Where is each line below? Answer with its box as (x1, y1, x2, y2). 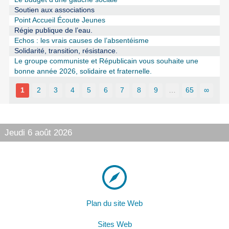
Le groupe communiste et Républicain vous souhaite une (14, 57, 198, 65)
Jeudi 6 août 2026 (4, 127, 72, 138)
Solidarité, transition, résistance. (14, 47, 118, 55)
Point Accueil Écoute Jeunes (14, 16, 105, 25)
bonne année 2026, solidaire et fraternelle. (14, 67, 152, 76)
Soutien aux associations (14, 6, 95, 14)
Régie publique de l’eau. (14, 27, 93, 35)
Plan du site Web (86, 199, 143, 208)
